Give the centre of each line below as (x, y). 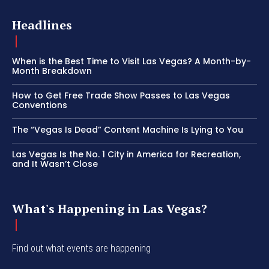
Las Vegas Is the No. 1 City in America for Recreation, (126, 155)
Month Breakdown (52, 71)
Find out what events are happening (81, 249)
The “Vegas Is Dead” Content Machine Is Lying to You (128, 130)
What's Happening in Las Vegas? (110, 209)
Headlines (42, 25)
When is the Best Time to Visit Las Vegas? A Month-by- (131, 62)
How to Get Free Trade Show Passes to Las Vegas (121, 96)
